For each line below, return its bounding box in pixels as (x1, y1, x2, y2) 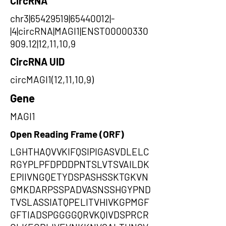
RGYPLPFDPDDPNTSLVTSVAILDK (10, 158, 149, 170)
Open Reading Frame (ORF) (10, 128, 124, 140)
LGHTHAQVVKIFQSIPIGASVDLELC (10, 146, 149, 157)
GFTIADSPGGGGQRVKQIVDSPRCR (10, 209, 149, 220)
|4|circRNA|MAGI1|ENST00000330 (10, 25, 148, 37)
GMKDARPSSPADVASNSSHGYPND (10, 184, 151, 195)
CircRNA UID (10, 55, 65, 68)
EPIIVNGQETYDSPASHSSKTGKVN (10, 171, 148, 183)
